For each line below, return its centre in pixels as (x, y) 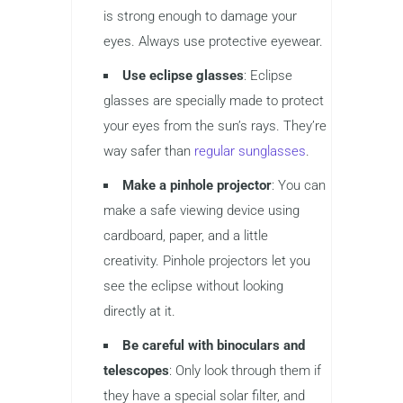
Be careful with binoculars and (214, 345)
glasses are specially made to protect (214, 100)
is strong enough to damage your (200, 16)
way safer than (149, 151)
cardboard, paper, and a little (186, 235)
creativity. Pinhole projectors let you (207, 260)
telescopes (136, 370)
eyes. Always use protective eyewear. (213, 41)
